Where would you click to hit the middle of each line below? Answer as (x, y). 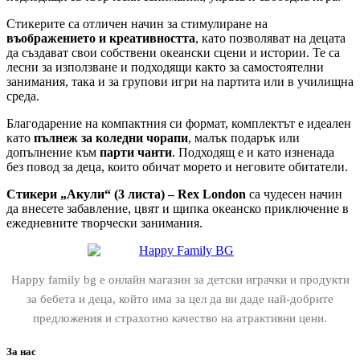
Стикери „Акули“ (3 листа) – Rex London (126, 194)
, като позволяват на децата (270, 38)
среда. (23, 96)
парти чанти (136, 152)
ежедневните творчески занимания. (104, 223)
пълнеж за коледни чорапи (111, 137)
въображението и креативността (101, 38)
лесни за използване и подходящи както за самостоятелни (165, 67)
